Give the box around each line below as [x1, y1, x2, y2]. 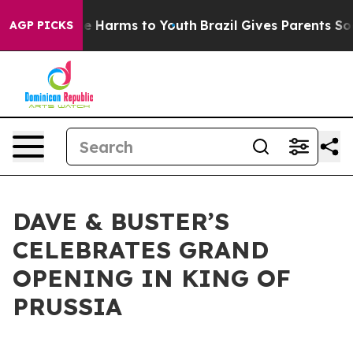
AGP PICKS [9, 18, 73, 32]
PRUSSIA [13, 292, 122, 321]
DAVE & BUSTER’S [13, 206, 229, 236]
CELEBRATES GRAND [13, 235, 269, 265]
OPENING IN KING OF [13, 263, 291, 293]
